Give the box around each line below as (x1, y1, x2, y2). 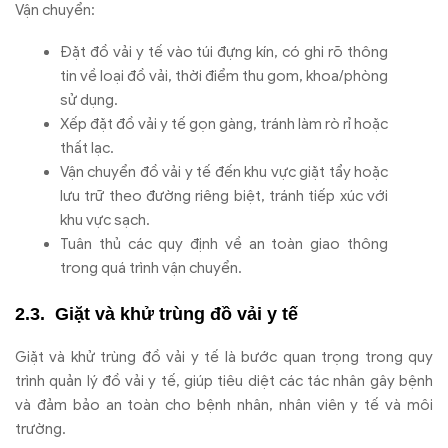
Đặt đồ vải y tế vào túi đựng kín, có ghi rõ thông (60, 42, 388, 61)
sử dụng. (60, 90, 118, 109)
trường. (15, 420, 66, 439)
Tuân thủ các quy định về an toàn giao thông (60, 234, 388, 253)
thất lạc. (60, 138, 114, 157)
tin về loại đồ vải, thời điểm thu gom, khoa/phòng (60, 66, 388, 85)
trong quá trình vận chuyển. (60, 258, 242, 277)
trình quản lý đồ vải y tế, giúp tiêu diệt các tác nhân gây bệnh (15, 372, 433, 391)
